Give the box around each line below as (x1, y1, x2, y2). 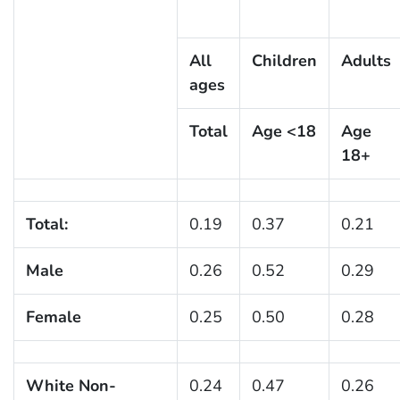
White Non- (25, 374, 116, 396)
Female (25, 305, 81, 328)
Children (251, 49, 317, 71)
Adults (340, 49, 391, 71)
